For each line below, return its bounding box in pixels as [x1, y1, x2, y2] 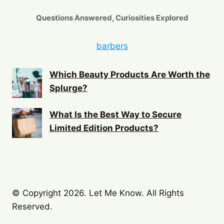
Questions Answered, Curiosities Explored [35, 13, 188, 22]
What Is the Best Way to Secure [49, 109, 181, 119]
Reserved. [12, 201, 52, 211]
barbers [96, 41, 128, 51]
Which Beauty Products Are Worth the [49, 69, 210, 79]
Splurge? [49, 83, 87, 93]
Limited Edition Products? [49, 123, 158, 133]
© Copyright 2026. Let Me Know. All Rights [12, 188, 184, 198]
